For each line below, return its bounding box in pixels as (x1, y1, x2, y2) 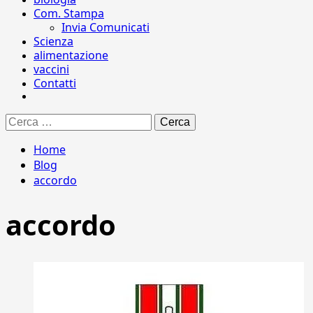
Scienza (34, 34, 73, 49)
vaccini (34, 61, 69, 77)
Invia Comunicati (61, 20, 150, 35)
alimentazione (34, 48, 108, 63)
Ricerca (5, 113, 38, 125)
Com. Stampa (34, 6, 104, 21)
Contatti (34, 75, 76, 91)
